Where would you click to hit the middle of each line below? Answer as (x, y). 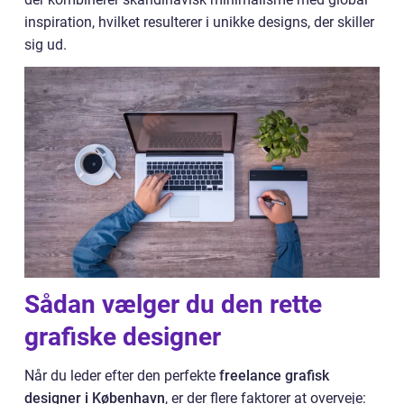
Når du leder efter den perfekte (122, 376)
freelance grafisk (274, 376)
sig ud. (46, 45)
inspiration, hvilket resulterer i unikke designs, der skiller (199, 22)
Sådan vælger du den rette (173, 305)
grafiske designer (123, 337)
